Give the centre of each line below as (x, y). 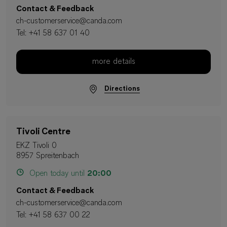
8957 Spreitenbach (48, 156)
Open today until (57, 174)
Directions (122, 89)
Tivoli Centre (43, 132)
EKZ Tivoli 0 (36, 146)
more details (113, 62)
